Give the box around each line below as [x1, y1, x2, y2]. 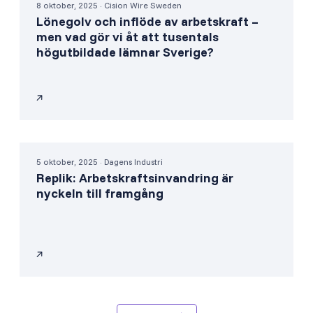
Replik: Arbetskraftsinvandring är [36, 169, 233, 186]
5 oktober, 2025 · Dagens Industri [36, 156, 163, 167]
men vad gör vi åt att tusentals [36, 28, 219, 45]
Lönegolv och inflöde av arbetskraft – [36, 13, 259, 29]
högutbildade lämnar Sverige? [36, 43, 214, 60]
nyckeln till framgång [36, 184, 163, 201]
